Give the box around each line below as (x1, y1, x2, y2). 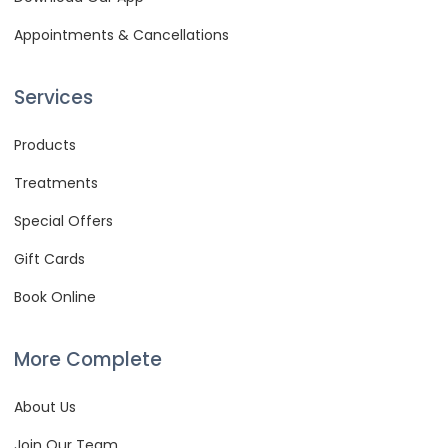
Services (14, 84, 93, 112)
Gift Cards (14, 249, 85, 270)
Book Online (14, 287, 96, 308)
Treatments (14, 173, 98, 194)
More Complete (14, 346, 162, 374)
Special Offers (14, 211, 113, 232)
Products (14, 135, 76, 156)
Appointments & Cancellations (14, 25, 229, 46)
